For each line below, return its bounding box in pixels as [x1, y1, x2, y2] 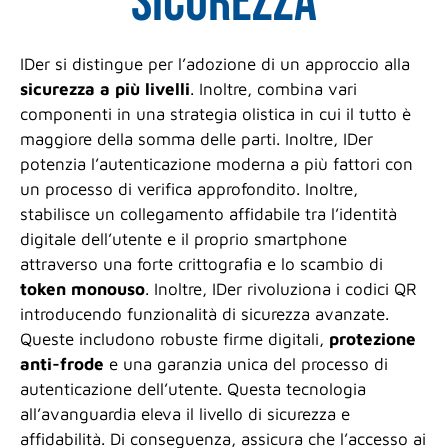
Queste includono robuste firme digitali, [20, 329, 329, 350]
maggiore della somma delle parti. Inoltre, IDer [20, 129, 373, 150]
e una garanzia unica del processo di [104, 354, 388, 375]
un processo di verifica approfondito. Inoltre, [20, 179, 358, 200]
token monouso [20, 279, 145, 300]
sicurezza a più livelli [20, 79, 190, 100]
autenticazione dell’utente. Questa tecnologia [20, 379, 366, 400]
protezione [329, 329, 416, 350]
